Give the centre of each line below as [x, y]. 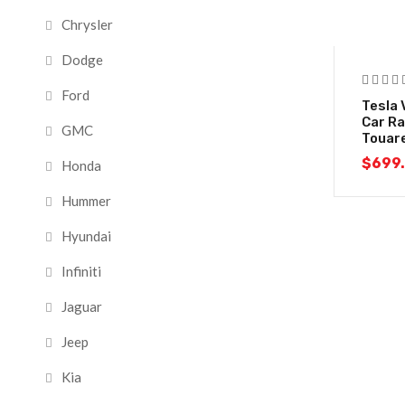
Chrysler [87, 24]
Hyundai [86, 236]
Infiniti [81, 271]
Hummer [86, 201]
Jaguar [82, 306]
